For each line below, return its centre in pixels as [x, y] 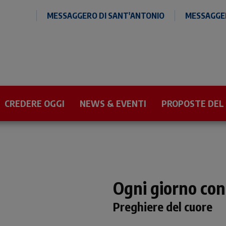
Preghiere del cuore [163, 206]
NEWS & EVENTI [113, 103]
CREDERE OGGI [35, 103]
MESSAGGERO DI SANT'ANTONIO [106, 16]
